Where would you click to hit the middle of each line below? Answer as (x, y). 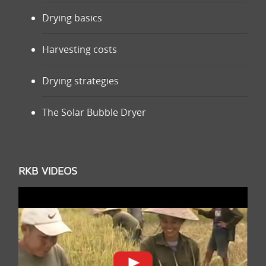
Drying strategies (80, 81)
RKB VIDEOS (48, 171)
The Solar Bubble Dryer (94, 112)
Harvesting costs (80, 49)
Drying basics (72, 18)
